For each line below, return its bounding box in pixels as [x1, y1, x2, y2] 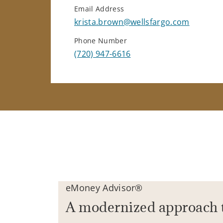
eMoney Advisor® [66, 182, 143, 194]
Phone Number [74, 36, 127, 46]
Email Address [74, 4, 124, 14]
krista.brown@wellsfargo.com [74, 16, 190, 28]
